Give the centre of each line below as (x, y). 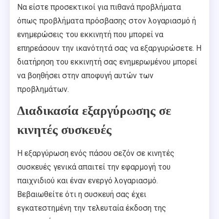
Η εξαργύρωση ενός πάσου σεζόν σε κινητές (96, 153)
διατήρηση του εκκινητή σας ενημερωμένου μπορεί (107, 62)
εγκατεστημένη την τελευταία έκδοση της (92, 208)
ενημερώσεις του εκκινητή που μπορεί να (90, 35)
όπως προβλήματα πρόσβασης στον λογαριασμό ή (107, 21)
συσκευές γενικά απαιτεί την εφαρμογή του (94, 167)
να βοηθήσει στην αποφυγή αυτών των (85, 76)
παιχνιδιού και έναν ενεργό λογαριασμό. (88, 181)
